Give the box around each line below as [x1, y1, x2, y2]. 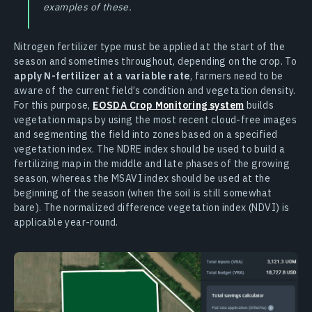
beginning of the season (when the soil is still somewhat [14, 186, 272, 199]
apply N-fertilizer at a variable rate [14, 69, 190, 82]
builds [244, 98, 274, 111]
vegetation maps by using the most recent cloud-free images [14, 113, 297, 126]
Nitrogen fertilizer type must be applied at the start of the [14, 40, 285, 53]
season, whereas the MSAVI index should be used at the [14, 171, 271, 185]
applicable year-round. [14, 215, 118, 228]
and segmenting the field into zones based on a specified [14, 127, 278, 141]
